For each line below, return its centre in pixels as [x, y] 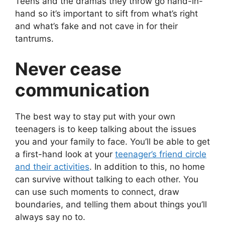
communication [82, 90]
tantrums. [34, 39]
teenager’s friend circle [161, 154]
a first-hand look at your [65, 154]
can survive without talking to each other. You [107, 179]
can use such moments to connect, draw [97, 192]
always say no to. [50, 217]
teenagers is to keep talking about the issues [106, 129]
